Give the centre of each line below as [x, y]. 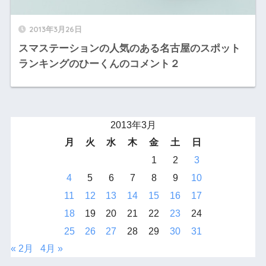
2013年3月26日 [55, 29]
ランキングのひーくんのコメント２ [99, 64]
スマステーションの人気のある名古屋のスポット [129, 48]
